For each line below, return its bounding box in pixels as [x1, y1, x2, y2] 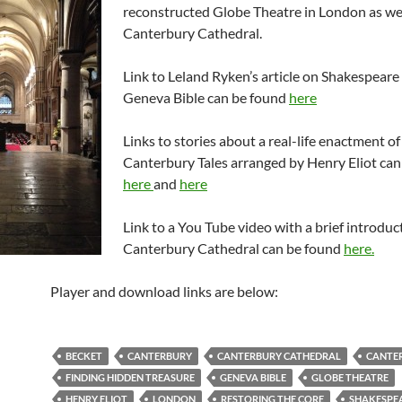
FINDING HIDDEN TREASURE [66, 371, 195, 383]
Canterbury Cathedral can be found [123, 240, 344, 257]
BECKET [66, 350, 102, 362]
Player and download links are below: [50, 283, 278, 300]
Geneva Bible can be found [123, 89, 289, 106]
